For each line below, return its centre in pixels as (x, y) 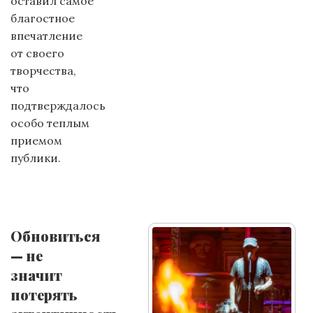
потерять (44, 294)
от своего (37, 53)
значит (36, 275)
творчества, (43, 71)
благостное (43, 18)
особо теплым (50, 123)
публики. (36, 158)
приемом (36, 140)
